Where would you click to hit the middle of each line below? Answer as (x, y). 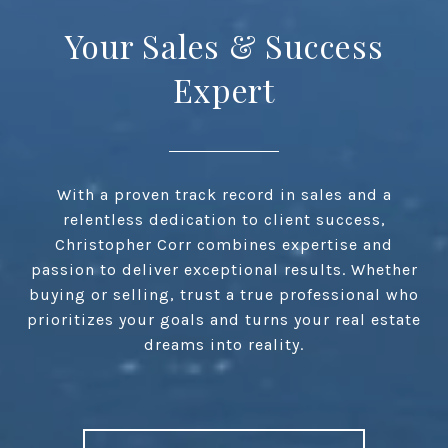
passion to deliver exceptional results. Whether (224, 269)
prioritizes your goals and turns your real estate (224, 319)
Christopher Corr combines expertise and (224, 244)
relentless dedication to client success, (224, 219)
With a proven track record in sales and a (224, 194)
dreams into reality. (224, 344)
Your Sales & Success (224, 45)
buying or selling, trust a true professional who (224, 294)
